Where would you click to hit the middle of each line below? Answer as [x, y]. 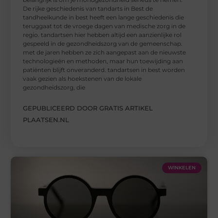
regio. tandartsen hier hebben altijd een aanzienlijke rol [102, 35]
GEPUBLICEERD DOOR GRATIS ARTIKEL [88, 108]
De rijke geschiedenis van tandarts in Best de [88, 8]
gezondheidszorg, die [54, 87]
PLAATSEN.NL [46, 119]
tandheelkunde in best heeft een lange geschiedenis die [104, 17]
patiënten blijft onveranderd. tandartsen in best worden [104, 70]
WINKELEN [182, 167]
